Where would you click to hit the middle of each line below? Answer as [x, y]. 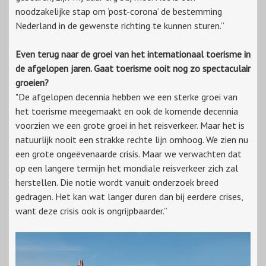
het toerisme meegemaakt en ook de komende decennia [127, 111]
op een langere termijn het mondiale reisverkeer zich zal [127, 168]
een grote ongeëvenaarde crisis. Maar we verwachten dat [129, 154]
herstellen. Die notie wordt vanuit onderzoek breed [117, 183]
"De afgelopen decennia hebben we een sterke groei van [126, 97]
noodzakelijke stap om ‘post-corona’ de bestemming [119, 12]
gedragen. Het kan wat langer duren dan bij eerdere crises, [129, 197]
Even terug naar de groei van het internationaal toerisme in [133, 54]
